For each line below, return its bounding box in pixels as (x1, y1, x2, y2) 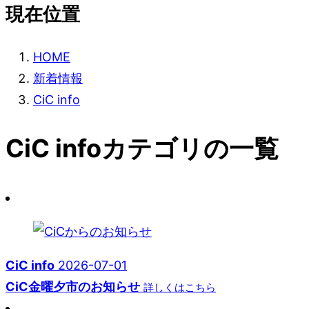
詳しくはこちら (143, 281, 216, 295)
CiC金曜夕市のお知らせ (6, 279, 140, 295)
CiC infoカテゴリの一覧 (6, 132, 279, 163)
